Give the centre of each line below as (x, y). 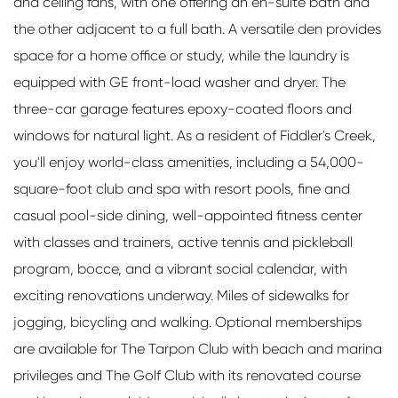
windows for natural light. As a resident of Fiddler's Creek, (195, 135)
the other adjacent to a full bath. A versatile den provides (197, 28)
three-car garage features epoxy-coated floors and (183, 108)
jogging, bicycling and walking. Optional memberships (187, 322)
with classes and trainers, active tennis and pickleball (183, 242)
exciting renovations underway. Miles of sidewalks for (181, 295)
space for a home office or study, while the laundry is (181, 55)
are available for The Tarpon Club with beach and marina (198, 348)
